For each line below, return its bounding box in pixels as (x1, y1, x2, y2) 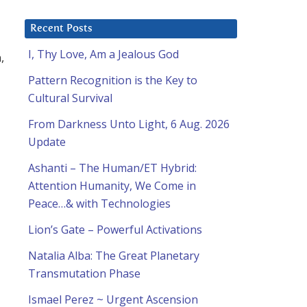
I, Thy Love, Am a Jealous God (28, 47, 179, 62)
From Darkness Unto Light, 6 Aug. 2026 (28, 116, 230, 132)
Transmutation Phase (28, 266, 140, 282)
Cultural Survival (28, 90, 112, 106)
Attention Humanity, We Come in (28, 178, 196, 194)
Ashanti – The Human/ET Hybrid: (28, 160, 197, 176)
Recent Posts (30, 23, 93, 34)
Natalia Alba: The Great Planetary (28, 248, 199, 264)
